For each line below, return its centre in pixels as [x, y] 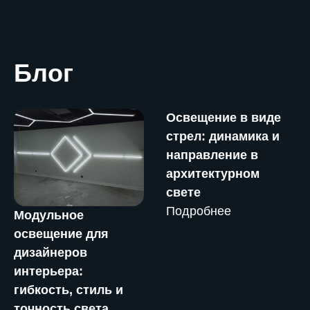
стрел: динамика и [223, 136]
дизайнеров [51, 253]
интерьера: [48, 271]
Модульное [49, 215]
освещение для [61, 234]
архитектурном [213, 174]
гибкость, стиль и [69, 290]
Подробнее [199, 211]
